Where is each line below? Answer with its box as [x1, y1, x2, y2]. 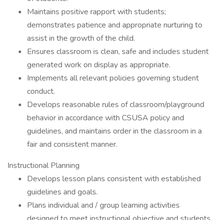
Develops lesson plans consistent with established [27, 173, 201, 184]
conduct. [27, 86, 55, 97]
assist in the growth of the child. [27, 33, 135, 44]
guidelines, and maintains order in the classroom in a [27, 126, 202, 137]
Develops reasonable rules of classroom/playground [27, 99, 204, 110]
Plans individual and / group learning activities [27, 200, 180, 211]
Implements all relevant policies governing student [27, 73, 199, 83]
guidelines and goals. [27, 187, 98, 197]
